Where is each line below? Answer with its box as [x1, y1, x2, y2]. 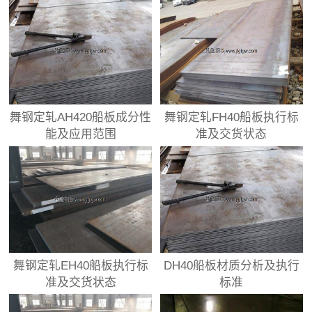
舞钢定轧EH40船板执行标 [13, 258, 148, 272]
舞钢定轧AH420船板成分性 [10, 111, 152, 125]
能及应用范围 [45, 127, 116, 141]
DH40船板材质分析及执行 [163, 258, 299, 272]
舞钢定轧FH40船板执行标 [164, 111, 299, 125]
